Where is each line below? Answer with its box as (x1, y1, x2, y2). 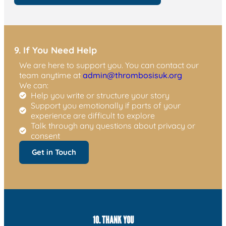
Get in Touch (32, 147, 76, 157)
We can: (19, 80, 48, 90)
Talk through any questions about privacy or (30, 120, 195, 131)
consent (30, 130, 60, 141)
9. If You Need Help (14, 44, 97, 56)
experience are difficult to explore (30, 110, 155, 121)
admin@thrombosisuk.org (83, 70, 182, 80)
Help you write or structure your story (30, 90, 169, 100)
